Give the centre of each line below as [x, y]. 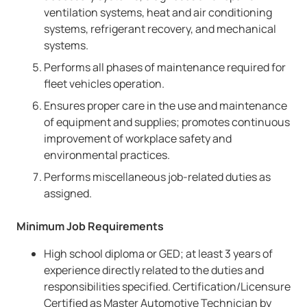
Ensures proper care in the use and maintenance [165, 106]
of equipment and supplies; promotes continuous [167, 122]
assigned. [68, 193]
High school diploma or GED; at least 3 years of [158, 254]
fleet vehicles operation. [104, 84]
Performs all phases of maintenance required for [165, 67]
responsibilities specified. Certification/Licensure [167, 286]
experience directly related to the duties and [154, 270]
